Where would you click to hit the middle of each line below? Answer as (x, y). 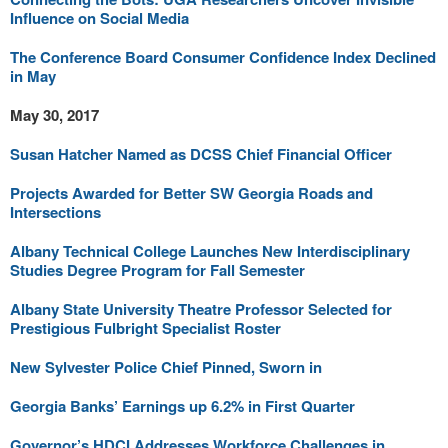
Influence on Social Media (99, 18)
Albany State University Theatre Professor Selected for (201, 309)
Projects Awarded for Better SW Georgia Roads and (191, 193)
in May (33, 76)
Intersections (55, 212)
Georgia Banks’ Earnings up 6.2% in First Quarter (182, 406)
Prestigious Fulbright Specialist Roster (145, 328)
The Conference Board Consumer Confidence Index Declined (223, 57)
